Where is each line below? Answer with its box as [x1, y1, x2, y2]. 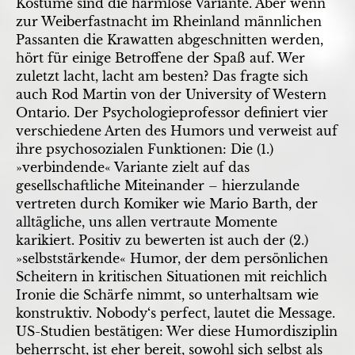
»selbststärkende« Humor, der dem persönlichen [16, 250, 328, 266]
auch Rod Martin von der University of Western [16, 86, 326, 102]
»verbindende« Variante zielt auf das [16, 158, 250, 175]
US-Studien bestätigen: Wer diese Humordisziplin [16, 323, 338, 339]
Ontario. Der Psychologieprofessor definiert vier [16, 104, 328, 120]
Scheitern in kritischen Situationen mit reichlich [16, 268, 327, 284]
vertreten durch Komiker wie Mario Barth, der [16, 195, 318, 212]
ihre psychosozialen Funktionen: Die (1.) [16, 140, 273, 157]
